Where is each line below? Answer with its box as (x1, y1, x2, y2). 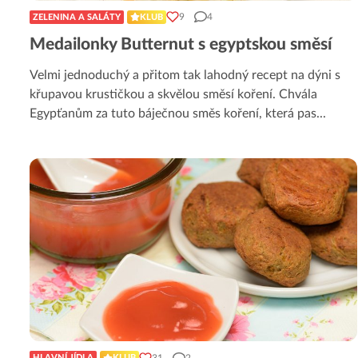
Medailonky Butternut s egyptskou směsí (30, 35, 332, 53)
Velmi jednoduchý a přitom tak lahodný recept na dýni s (30, 68, 340, 82)
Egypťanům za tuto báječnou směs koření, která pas (30, 106, 316, 120)
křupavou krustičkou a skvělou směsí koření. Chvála (30, 87, 317, 101)
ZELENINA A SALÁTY (33, 12, 121, 22)
